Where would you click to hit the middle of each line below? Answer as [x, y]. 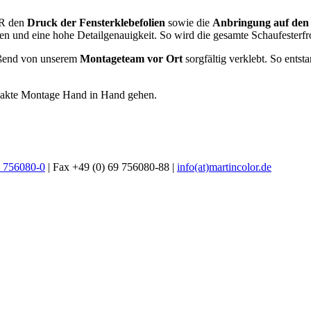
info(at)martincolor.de [224, 167]
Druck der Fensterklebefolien [96, 22]
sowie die [189, 22]
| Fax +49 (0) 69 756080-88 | [111, 167]
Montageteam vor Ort [131, 58]
